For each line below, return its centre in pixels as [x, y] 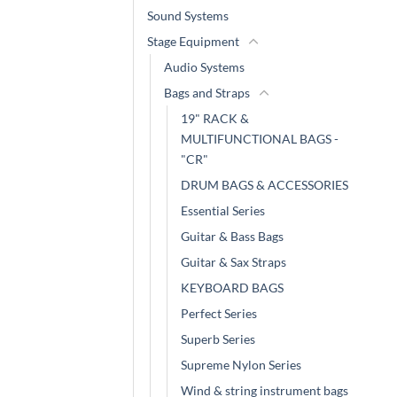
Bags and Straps [207, 92]
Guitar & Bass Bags [232, 236]
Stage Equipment [193, 41]
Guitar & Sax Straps [234, 261]
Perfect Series [219, 313]
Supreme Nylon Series [241, 364]
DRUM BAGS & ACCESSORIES [265, 184]
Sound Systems [188, 15]
